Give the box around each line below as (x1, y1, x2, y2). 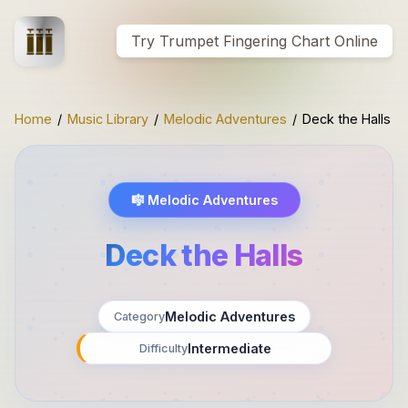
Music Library (67, 111, 148, 127)
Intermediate (188, 341, 271, 356)
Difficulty (139, 342, 188, 355)
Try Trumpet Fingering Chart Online (131, 32, 378, 50)
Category (113, 310, 165, 323)
